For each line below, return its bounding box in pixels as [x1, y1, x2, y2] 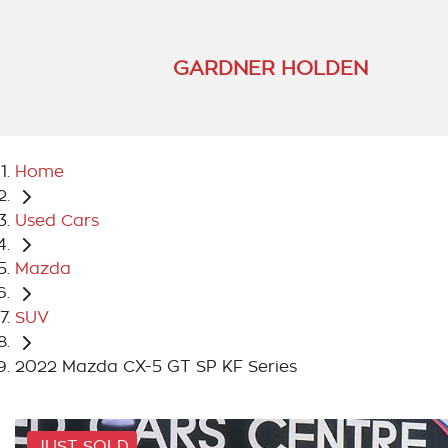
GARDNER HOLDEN [173, 57, 368, 78]
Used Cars [15, 212, 99, 229]
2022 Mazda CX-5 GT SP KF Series [15, 358, 297, 375]
